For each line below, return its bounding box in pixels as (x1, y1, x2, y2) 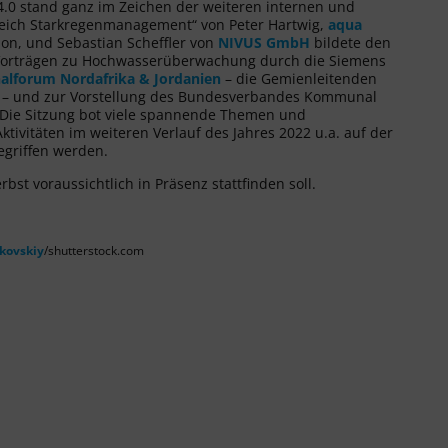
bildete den (310, 32, 391, 52)
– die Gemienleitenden (221, 68, 377, 88)
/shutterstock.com (44, 242, 144, 258)
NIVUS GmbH (218, 32, 310, 52)
